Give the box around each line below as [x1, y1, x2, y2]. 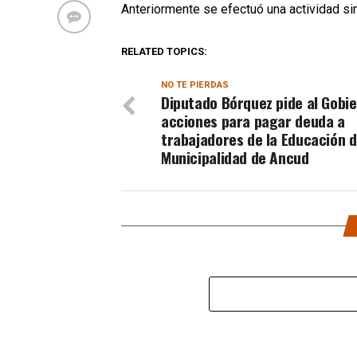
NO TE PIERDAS [161, 80, 229, 90]
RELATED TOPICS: [121, 45, 207, 57]
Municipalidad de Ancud [161, 146, 309, 169]
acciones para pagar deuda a [161, 109, 345, 132]
